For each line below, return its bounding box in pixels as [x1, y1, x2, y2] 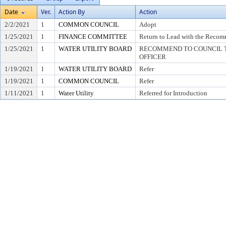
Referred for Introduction [139, 89, 207, 97]
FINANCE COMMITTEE [59, 33, 127, 40]
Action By [59, 8, 85, 16]
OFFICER [139, 53, 166, 61]
